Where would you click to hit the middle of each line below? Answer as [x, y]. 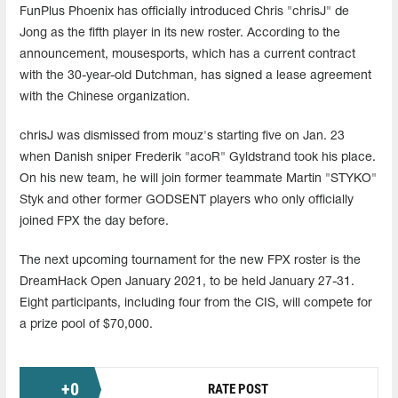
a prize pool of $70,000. [86, 324]
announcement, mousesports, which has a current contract [187, 54]
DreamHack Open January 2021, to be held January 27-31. [187, 282]
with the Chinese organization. [105, 97]
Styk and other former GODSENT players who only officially [187, 200]
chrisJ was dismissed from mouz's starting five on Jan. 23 [182, 136]
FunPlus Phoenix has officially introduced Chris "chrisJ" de [184, 12]
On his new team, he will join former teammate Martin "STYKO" [198, 179]
